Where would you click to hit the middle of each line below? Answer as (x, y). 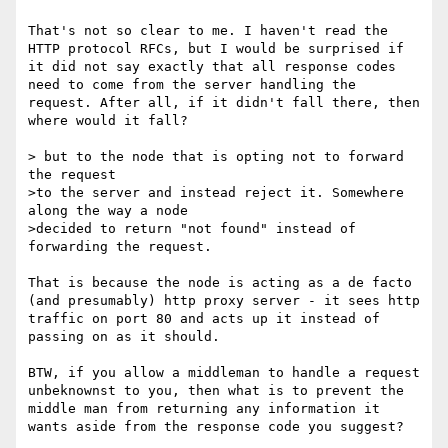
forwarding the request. (120, 247)
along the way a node (108, 211)
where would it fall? (112, 121)
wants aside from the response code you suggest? (220, 427)
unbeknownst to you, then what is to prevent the (216, 391)
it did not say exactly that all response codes (212, 67)
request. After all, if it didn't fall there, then (224, 103)
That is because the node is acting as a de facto (220, 283)
